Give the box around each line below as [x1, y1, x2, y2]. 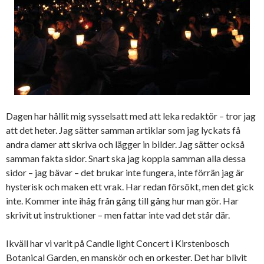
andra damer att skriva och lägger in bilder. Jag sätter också [6, 138, 245, 150]
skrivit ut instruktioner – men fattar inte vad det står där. [6, 209, 230, 221]
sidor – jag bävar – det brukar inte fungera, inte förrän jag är [6, 167, 244, 179]
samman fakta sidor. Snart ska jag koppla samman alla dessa [6, 153, 246, 164]
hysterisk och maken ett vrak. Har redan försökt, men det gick [6, 181, 254, 193]
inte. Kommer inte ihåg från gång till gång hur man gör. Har [6, 195, 239, 207]
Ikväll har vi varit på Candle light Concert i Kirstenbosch [6, 237, 229, 249]
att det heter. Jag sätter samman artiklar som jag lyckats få [6, 124, 240, 136]
